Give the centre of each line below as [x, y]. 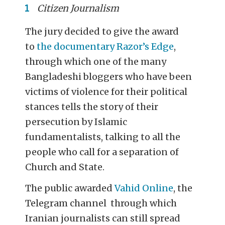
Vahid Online [144, 188]
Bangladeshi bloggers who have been [109, 77]
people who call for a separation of [102, 152]
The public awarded [70, 188]
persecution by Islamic [76, 122]
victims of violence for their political [106, 92]
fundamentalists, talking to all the [103, 137]
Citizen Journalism [77, 8]
